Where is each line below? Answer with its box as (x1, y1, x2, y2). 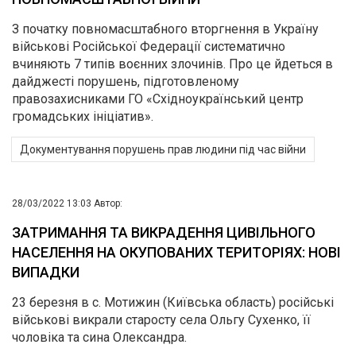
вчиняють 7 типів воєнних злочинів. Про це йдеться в (12, 56, 333, 72)
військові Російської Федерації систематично (12, 39, 285, 55)
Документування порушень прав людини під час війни (20, 143, 306, 157)
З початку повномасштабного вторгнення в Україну (12, 21, 319, 37)
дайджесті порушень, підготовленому (12, 74, 239, 90)
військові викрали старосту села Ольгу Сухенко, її (12, 312, 311, 328)
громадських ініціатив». (12, 109, 153, 125)
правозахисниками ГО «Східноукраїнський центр (12, 91, 304, 107)
